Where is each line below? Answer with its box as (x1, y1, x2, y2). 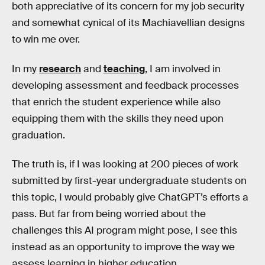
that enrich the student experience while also (12, 95, 221, 108)
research (39, 62, 81, 75)
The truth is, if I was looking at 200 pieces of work (12, 158, 238, 171)
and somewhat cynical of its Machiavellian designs (12, 17, 245, 30)
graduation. (12, 128, 65, 141)
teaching (104, 62, 145, 75)
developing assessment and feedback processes (12, 79, 239, 92)
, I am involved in (145, 62, 221, 75)
